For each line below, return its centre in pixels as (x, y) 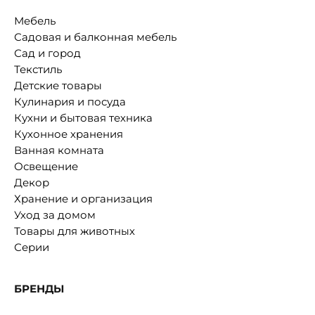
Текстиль (38, 70)
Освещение (46, 167)
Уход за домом (55, 215)
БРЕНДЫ (39, 289)
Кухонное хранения (69, 134)
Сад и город (47, 53)
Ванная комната (59, 150)
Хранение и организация (83, 199)
